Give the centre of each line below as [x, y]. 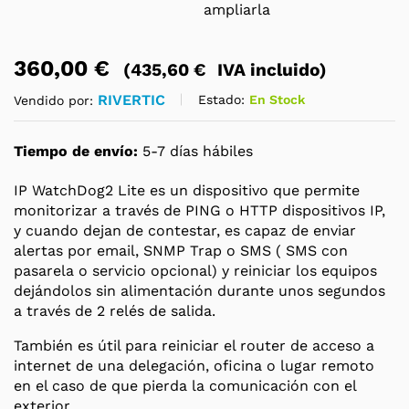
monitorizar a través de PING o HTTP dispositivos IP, [199, 210]
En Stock [277, 100]
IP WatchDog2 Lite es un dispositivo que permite [187, 190]
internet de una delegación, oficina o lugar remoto [194, 365]
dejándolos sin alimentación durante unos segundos [199, 290]
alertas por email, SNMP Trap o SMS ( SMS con [181, 250]
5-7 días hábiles [195, 151]
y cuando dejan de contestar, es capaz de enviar [185, 230]
